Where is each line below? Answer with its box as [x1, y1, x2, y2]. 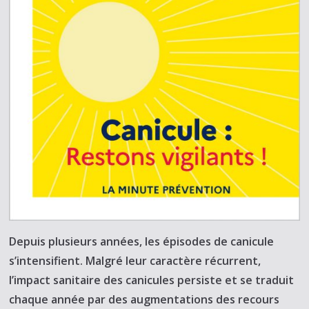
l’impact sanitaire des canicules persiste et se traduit [9, 272, 295, 288]
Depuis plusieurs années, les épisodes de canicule [9, 234, 275, 250]
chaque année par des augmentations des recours [9, 292, 280, 308]
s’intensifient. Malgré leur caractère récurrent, [9, 253, 261, 269]
